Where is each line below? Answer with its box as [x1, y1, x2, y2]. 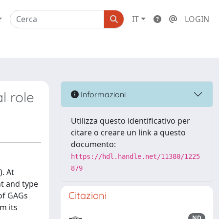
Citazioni [68, 189, 107, 201]
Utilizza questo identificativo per [71, 115, 190, 126]
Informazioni [79, 89, 126, 99]
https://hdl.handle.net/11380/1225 [71, 153, 200, 160]
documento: [71, 139, 116, 150]
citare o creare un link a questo [71, 127, 186, 138]
